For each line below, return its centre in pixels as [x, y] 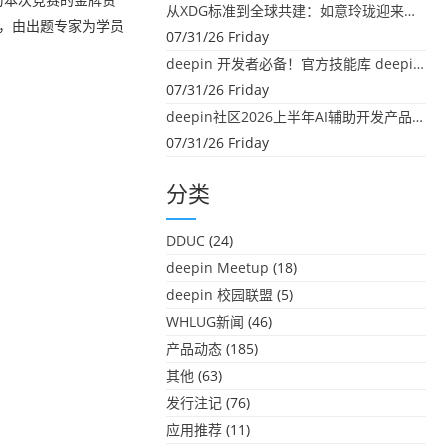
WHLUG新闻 [205, 321]
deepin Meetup [217, 267]
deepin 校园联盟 [219, 294]
